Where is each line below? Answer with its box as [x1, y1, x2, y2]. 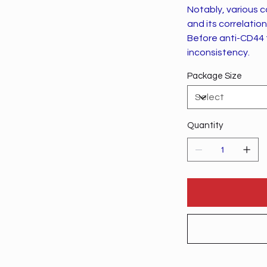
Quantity [187, 121, 223, 131]
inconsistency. [187, 48, 250, 58]
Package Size [187, 72, 242, 81]
